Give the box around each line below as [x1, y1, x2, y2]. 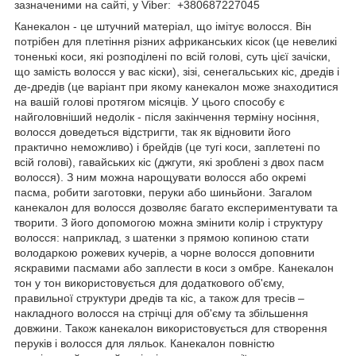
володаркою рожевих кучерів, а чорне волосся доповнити [14, 246, 315, 259]
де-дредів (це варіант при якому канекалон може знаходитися [14, 79, 339, 93]
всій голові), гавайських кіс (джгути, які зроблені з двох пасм [14, 155, 324, 168]
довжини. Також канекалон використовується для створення [14, 321, 327, 335]
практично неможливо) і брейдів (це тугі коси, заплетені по [14, 140, 320, 153]
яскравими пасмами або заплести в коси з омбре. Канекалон [14, 261, 334, 274]
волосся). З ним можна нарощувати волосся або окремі [14, 170, 306, 184]
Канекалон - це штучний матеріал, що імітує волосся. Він [14, 19, 311, 33]
